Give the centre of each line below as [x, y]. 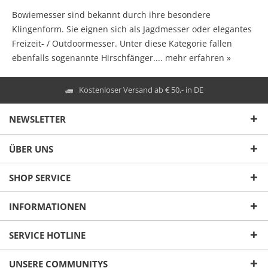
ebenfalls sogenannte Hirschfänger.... [89, 57]
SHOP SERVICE [40, 177]
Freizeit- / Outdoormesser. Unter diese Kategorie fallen [122, 43]
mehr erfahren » [198, 57]
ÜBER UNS [31, 149]
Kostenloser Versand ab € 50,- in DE [141, 90]
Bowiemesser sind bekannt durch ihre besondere [111, 14]
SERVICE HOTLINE [47, 235]
